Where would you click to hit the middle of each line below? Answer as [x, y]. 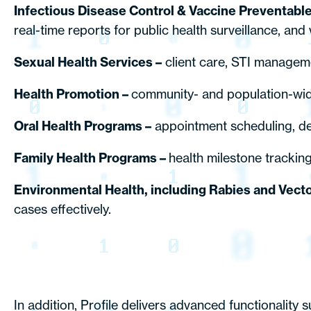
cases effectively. [62, 209]
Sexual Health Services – [88, 62]
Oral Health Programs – [83, 126]
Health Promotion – [73, 94]
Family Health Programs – [91, 158]
